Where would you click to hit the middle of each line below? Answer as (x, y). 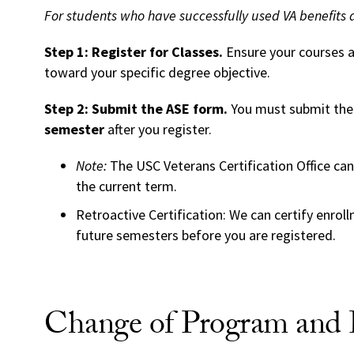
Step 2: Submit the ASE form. (136, 109)
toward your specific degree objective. (157, 73)
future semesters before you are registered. (206, 235)
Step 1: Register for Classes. (134, 52)
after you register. (158, 130)
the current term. (126, 186)
